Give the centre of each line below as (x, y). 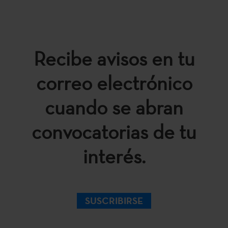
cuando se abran (114, 107)
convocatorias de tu (114, 132)
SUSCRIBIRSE (114, 201)
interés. (114, 156)
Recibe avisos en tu (114, 58)
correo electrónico (114, 83)
